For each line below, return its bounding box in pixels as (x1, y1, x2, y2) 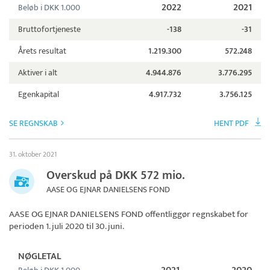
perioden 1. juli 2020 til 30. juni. (9, 219, 124, 234)
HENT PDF (214, 116, 249, 131)
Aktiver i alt (18, 66, 57, 80)
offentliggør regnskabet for (143, 207, 248, 222)
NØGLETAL (18, 248, 61, 265)
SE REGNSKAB (9, 116, 58, 131)
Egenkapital (18, 87, 59, 102)
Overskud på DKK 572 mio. (46, 165, 185, 186)
